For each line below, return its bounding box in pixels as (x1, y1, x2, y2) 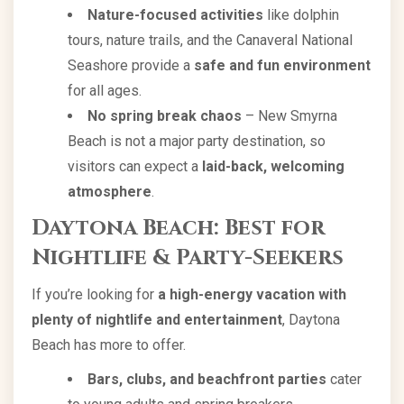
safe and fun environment (194, 56, 371, 74)
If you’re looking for (32, 285, 158, 303)
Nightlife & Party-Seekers (32, 243, 344, 272)
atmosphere (68, 182, 151, 200)
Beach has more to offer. (32, 335, 186, 353)
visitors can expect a (68, 157, 202, 175)
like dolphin (263, 5, 339, 23)
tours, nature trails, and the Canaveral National (68, 31, 353, 49)
